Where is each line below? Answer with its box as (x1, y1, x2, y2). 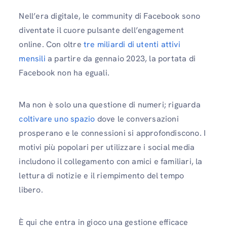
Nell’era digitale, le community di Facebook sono (19, 11, 200, 22)
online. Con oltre (19, 39, 84, 50)
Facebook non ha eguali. (19, 67, 109, 79)
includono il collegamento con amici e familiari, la (19, 156, 203, 167)
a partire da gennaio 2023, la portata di (45, 53, 196, 64)
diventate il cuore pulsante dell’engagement (19, 25, 184, 36)
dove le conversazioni (95, 113, 179, 125)
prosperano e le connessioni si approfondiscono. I (19, 128, 206, 139)
